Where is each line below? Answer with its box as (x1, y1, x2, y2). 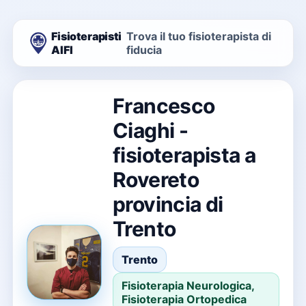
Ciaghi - (113, 118, 189, 143)
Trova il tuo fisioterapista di (126, 29, 271, 43)
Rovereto (113, 167, 199, 192)
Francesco (113, 94, 215, 118)
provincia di (113, 192, 223, 217)
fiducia (126, 43, 162, 57)
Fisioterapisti (51, 29, 122, 43)
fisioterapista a (113, 143, 256, 167)
